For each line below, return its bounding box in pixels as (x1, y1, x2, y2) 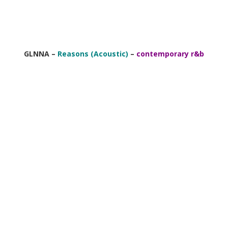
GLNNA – (24, 48, 55, 59)
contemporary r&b (136, 48, 204, 59)
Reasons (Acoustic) (58, 48, 128, 59)
